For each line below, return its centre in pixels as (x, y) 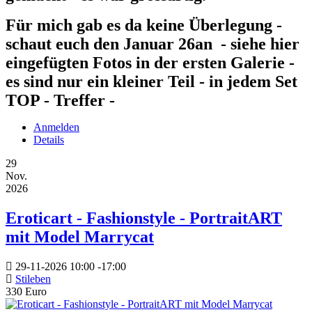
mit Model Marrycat (80, 237)
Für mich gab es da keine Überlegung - (144, 25)
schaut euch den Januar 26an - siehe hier (153, 44)
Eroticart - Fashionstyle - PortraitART (144, 218)
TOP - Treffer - (60, 101)
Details (49, 140)
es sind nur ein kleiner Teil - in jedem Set (151, 82)
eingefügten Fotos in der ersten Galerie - (150, 63)
